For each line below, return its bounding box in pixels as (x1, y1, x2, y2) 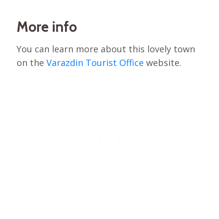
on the (16, 56, 46, 68)
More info (16, 19, 77, 36)
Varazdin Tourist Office (46, 56, 144, 68)
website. (143, 56, 181, 68)
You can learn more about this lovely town (16, 43, 195, 55)
